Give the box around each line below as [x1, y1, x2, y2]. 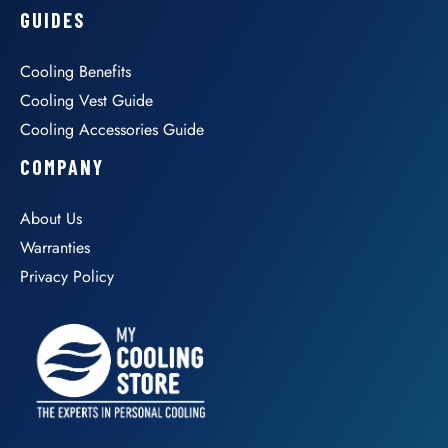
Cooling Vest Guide [20, 88, 153, 112]
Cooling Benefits [20, 59, 131, 83]
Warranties [20, 235, 90, 259]
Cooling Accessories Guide [20, 117, 204, 141]
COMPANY [20, 154, 104, 179]
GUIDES [20, 7, 85, 32]
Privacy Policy [20, 264, 114, 288]
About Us [20, 206, 82, 230]
